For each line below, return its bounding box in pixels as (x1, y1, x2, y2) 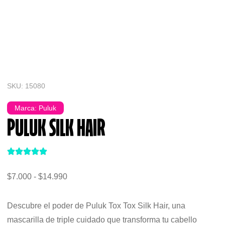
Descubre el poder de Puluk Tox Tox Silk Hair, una (7, 201, 185, 210)
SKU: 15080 (7, 82, 45, 90)
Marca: (15, 104, 39, 112)
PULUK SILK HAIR (7, 118, 105, 142)
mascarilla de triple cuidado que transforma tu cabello (7, 215, 197, 224)
